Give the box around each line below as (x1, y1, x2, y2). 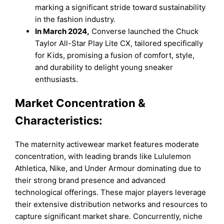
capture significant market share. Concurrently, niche (15, 211, 203, 221)
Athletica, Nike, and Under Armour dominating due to (15, 163, 201, 173)
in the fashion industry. (35, 14, 116, 24)
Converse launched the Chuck (89, 26, 199, 36)
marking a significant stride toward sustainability (35, 2, 206, 12)
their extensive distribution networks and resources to (15, 199, 208, 209)
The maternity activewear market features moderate (15, 139, 199, 149)
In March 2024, (35, 26, 90, 36)
